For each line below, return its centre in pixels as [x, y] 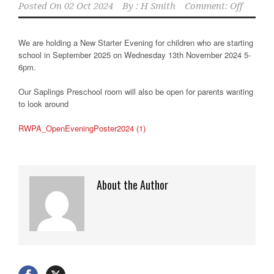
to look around [43, 103]
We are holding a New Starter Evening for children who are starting [136, 42]
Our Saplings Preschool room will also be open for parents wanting [136, 91]
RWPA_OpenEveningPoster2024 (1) [82, 128]
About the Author [132, 184]
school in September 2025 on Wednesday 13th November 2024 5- [135, 54]
